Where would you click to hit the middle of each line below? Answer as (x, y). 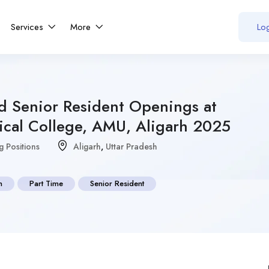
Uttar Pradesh (131, 146)
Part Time (46, 183)
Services (29, 27)
